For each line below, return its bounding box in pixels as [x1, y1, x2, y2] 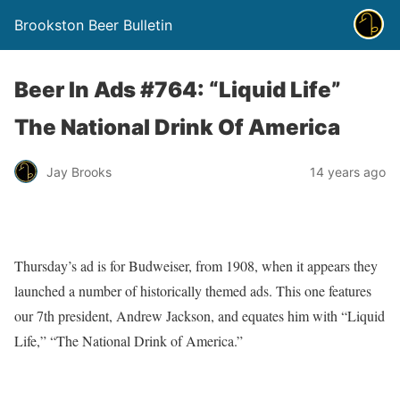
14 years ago [310, 163, 386, 179]
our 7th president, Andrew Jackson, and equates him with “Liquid [14, 306, 385, 325]
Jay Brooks [46, 163, 112, 179]
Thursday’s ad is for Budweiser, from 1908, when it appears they [14, 256, 378, 275]
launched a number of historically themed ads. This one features [14, 281, 371, 300]
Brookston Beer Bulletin [14, 16, 172, 34]
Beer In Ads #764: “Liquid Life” [14, 77, 341, 103]
